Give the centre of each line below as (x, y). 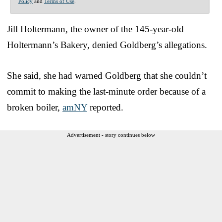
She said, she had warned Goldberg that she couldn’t (107, 75)
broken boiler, (35, 107)
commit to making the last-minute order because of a (106, 91)
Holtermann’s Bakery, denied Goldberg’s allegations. (107, 45)
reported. (105, 107)
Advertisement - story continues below (111, 135)
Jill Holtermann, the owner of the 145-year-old (95, 29)
